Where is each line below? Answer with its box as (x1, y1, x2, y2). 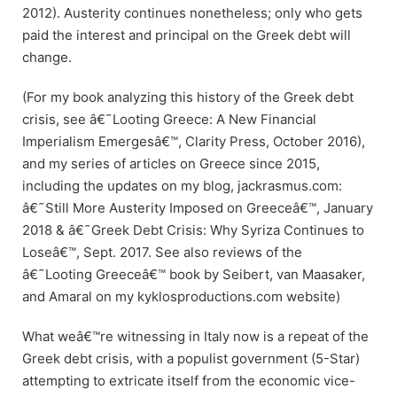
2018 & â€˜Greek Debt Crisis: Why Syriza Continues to (22, 221, 364, 238)
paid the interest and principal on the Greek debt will (22, 26, 351, 43)
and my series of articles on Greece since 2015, (22, 154, 320, 172)
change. (22, 48, 72, 66)
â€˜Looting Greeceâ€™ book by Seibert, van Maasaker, (22, 265, 365, 283)
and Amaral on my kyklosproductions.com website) (22, 287, 340, 305)
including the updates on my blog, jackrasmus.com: (22, 176, 342, 194)
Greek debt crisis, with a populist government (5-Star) (22, 349, 360, 367)
